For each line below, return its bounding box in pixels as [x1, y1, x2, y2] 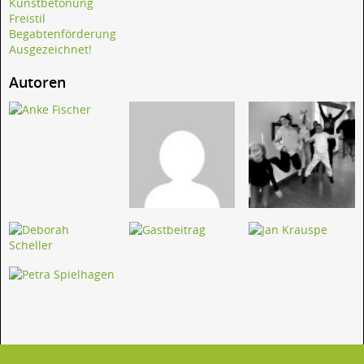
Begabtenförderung [9, 26, 116, 42]
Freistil [9, 11, 45, 27]
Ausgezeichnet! [9, 41, 92, 58]
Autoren [9, 72, 66, 93]
